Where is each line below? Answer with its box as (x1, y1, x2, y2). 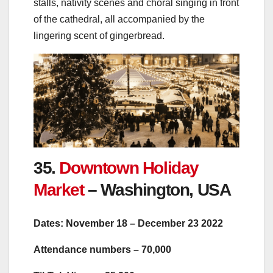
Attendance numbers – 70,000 (34, 244, 171, 255)
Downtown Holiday (59, 158, 199, 178)
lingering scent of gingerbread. (34, 30, 165, 41)
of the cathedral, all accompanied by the (34, 13, 205, 24)
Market (34, 180, 88, 200)
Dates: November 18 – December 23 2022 (34, 218, 223, 229)
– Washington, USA (88, 180, 231, 200)
